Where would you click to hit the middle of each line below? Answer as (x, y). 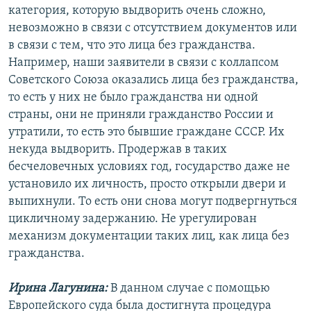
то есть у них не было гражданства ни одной (133, 98)
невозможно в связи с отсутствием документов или (153, 28)
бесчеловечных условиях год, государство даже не (149, 167)
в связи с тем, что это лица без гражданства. (132, 46)
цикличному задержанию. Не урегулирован (133, 219)
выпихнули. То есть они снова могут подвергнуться (153, 202)
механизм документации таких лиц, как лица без (149, 237)
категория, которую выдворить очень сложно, (137, 11)
